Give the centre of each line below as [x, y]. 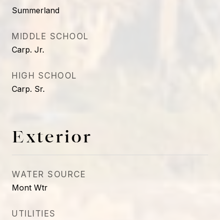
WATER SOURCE [49, 174]
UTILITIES [34, 214]
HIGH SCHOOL [44, 76]
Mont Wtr [30, 188]
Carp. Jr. [28, 50]
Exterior [52, 136]
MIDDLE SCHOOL [50, 36]
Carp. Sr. [28, 89]
